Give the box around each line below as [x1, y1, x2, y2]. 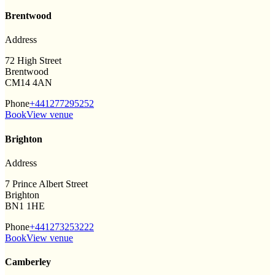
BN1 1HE [5, 200, 45, 211]
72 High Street [5, 55, 61, 66]
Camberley [5, 257, 51, 268]
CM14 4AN [5, 77, 52, 88]
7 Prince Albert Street [5, 178, 88, 189]
